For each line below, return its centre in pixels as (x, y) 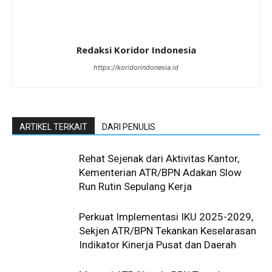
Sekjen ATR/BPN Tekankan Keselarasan (168, 230)
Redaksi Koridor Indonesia (136, 49)
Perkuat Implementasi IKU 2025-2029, (166, 216)
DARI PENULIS (129, 127)
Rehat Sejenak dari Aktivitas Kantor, (159, 158)
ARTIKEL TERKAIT (53, 127)
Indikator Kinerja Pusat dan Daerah (158, 244)
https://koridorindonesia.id (136, 67)
